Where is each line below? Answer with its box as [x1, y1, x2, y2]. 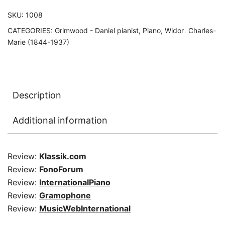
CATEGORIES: [8, 26, 55, 35]
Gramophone [39, 190, 91, 200]
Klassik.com [39, 151, 86, 161]
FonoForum [39, 164, 83, 174]
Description [13, 89, 61, 100]
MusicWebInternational [39, 203, 131, 213]
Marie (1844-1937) [8, 37, 69, 46]
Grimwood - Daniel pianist [55, 26, 139, 35]
